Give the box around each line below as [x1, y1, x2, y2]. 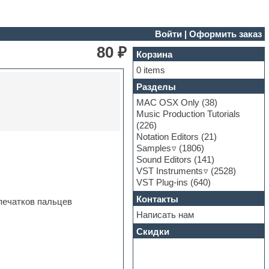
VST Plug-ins [136, 177, 189, 187]
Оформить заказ [189, 28, 262, 39]
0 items [136, 64, 166, 75]
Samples [136, 142, 172, 153]
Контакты [136, 193, 179, 204]
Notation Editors [136, 131, 199, 142]
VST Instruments [136, 165, 204, 176]
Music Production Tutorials [136, 108, 241, 119]
